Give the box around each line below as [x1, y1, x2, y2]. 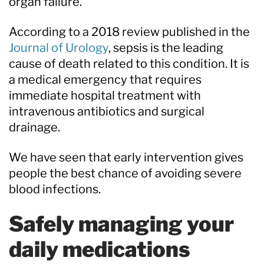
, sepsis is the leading [108, 40, 223, 55]
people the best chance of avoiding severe [9, 166, 242, 180]
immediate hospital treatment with [9, 88, 201, 103]
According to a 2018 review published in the [9, 24, 250, 39]
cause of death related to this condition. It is [9, 56, 249, 71]
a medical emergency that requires [9, 72, 202, 87]
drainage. [9, 120, 60, 134]
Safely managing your [9, 210, 234, 237]
